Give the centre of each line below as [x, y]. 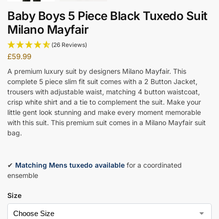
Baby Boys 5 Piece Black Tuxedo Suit [107, 16]
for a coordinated [153, 165]
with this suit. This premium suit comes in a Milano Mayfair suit [107, 123]
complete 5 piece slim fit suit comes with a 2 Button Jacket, [102, 82]
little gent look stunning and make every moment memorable [104, 112]
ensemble [23, 175]
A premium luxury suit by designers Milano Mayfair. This [97, 71]
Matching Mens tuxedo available [70, 165]
